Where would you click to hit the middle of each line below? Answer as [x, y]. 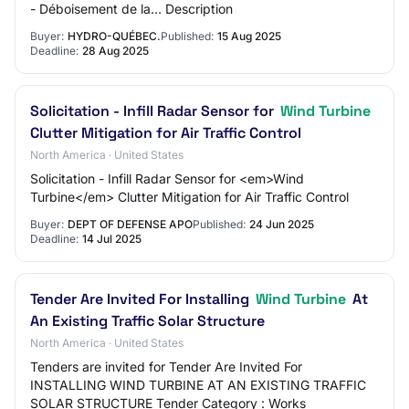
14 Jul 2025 [112, 239]
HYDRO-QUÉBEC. [114, 36]
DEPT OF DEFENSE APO [130, 224]
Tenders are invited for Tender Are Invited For [166, 367]
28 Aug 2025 [115, 51]
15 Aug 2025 [249, 36]
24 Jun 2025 [282, 224]
